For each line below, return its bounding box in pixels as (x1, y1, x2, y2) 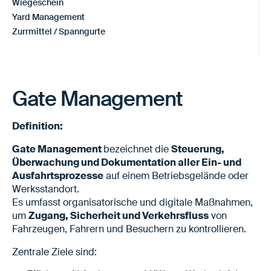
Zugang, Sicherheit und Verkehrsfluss (28, 209, 209, 222)
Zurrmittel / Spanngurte (12, 25, 105, 37)
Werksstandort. (12, 182, 79, 195)
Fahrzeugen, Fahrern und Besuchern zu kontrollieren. (12, 222, 246, 235)
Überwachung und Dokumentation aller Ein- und (12, 155, 241, 169)
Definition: (12, 119, 63, 132)
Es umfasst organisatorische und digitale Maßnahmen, (12, 195, 253, 209)
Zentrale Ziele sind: (12, 245, 97, 258)
